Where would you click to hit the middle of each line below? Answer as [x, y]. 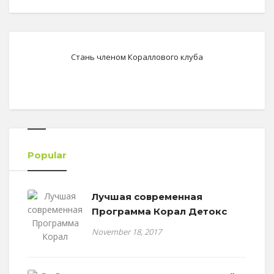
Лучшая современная [147, 197]
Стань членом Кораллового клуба [137, 57]
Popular [47, 155]
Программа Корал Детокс [159, 212]
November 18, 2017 [127, 232]
